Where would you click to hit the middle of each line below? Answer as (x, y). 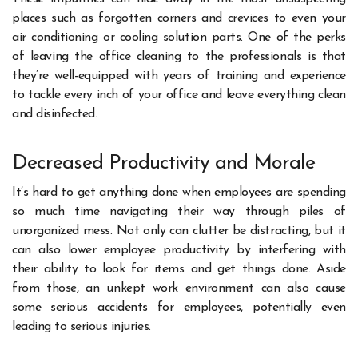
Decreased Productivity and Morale (163, 164)
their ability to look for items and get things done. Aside (179, 269)
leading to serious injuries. (82, 326)
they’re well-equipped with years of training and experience (179, 76)
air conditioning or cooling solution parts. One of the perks (179, 38)
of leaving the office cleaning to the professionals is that (179, 57)
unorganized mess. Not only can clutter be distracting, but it (179, 231)
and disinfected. (55, 115)
